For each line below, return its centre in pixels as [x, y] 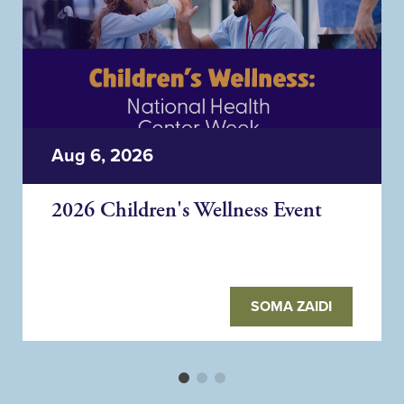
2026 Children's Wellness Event [187, 211]
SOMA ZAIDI [291, 307]
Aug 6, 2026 [102, 156]
